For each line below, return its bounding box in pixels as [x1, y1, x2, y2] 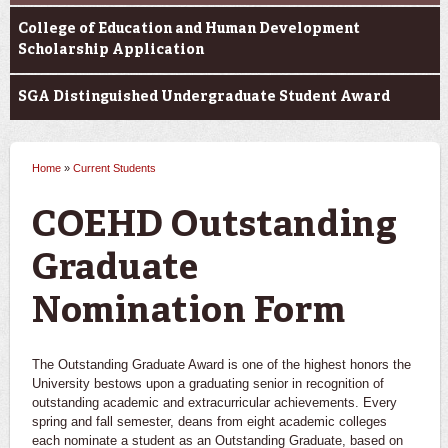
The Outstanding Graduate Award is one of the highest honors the [32, 356, 411, 372]
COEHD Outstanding [32, 208, 398, 245]
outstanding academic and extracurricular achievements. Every [32, 394, 397, 410]
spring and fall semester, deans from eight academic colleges [32, 413, 387, 429]
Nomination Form [32, 294, 346, 331]
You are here [32, 166, 189, 207]
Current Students [73, 162, 156, 174]
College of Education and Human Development [18, 22, 360, 36]
